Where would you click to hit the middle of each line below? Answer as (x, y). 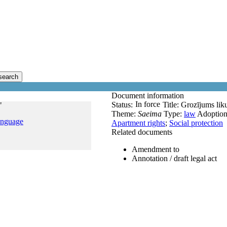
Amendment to (156, 149)
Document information (149, 96)
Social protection (196, 123)
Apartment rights (138, 123)
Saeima (150, 114)
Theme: (125, 114)
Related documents (142, 132)
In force (148, 104)
